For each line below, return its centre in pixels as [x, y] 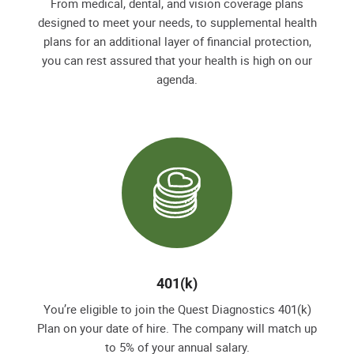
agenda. [177, 79]
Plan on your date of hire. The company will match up [177, 328]
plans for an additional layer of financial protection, [177, 41]
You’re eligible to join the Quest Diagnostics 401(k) [177, 309]
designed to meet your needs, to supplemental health [177, 22]
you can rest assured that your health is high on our [177, 60]
